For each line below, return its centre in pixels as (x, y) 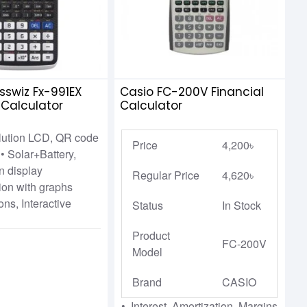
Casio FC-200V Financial (192, 91)
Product (151, 235)
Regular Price (166, 175)
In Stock (242, 205)
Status (148, 205)
